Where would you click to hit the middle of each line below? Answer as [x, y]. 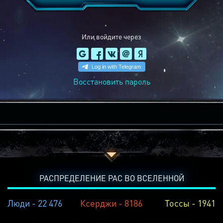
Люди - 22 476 [35, 203]
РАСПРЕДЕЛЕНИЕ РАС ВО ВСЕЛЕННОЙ [111, 178]
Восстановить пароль [111, 81]
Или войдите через [111, 36]
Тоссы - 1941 [190, 203]
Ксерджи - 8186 [111, 203]
